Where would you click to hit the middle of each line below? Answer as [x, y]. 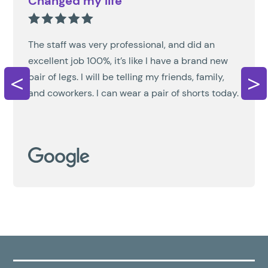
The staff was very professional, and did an [122, 45]
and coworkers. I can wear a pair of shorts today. [134, 93]
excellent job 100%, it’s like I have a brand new [128, 61]
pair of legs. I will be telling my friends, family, [127, 77]
